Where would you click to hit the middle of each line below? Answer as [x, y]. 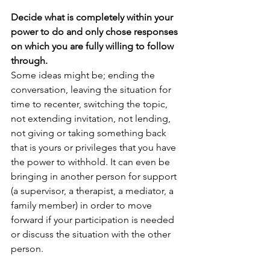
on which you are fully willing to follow [93, 46]
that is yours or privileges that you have [95, 147]
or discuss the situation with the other [92, 234]
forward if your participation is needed [94, 220]
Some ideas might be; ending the [84, 75]
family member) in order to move [83, 205]
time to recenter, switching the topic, [90, 104]
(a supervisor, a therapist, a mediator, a [93, 191]
